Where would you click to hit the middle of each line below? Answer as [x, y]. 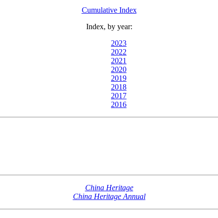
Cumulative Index [109, 10]
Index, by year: [109, 26]
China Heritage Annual [109, 197]
